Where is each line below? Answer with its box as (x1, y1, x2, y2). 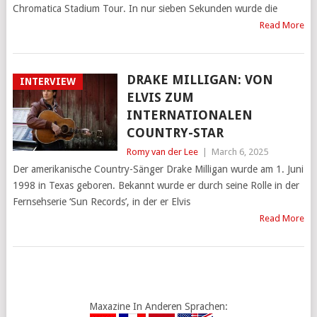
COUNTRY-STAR (126, 125, 224, 141)
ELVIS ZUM (126, 90, 194, 105)
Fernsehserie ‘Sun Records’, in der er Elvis (12, 196, 190, 208)
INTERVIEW (19, 76, 76, 88)
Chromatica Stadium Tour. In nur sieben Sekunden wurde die (12, 3, 277, 15)
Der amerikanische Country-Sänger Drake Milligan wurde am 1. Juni (12, 163, 304, 175)
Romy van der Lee (126, 146, 198, 158)
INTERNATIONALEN (126, 108, 253, 123)
